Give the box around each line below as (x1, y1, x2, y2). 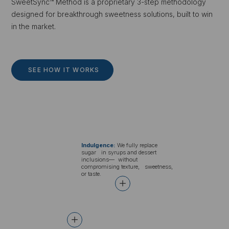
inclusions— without (81, 155, 138, 163)
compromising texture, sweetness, (81, 163, 173, 170)
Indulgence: (81, 141, 116, 149)
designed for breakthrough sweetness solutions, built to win (11, 10, 213, 18)
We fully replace (116, 141, 158, 149)
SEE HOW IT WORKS (28, 66, 100, 74)
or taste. (81, 170, 102, 177)
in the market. (11, 22, 56, 31)
